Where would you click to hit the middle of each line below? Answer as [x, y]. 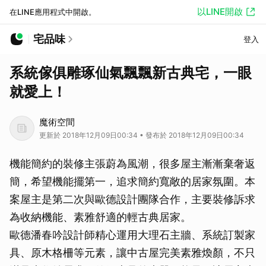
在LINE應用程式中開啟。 [53, 12]
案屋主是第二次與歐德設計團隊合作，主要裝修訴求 [132, 199]
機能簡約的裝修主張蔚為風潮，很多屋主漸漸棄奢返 [132, 164]
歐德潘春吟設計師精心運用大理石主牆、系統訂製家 [132, 235]
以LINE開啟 [220, 12]
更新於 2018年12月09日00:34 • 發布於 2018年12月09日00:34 [142, 135]
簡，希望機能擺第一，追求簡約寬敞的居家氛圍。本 [132, 181]
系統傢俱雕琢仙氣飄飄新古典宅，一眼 [131, 73]
